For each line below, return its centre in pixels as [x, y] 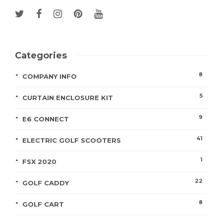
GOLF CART [43, 204]
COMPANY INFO [50, 76]
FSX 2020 [39, 161]
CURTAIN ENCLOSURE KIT [68, 97]
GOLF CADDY [46, 183]
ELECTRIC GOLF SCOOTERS [72, 140]
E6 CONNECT [46, 119]
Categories [41, 55]
